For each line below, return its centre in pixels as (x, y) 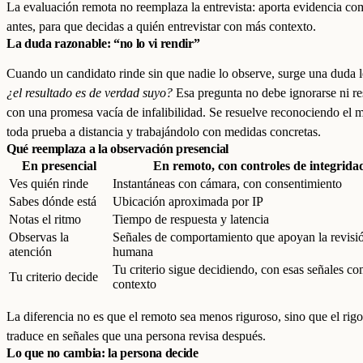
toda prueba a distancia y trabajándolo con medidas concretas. (164, 132)
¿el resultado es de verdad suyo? (90, 93)
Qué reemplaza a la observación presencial (117, 149)
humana (133, 252)
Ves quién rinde (49, 184)
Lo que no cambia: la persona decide (102, 353)
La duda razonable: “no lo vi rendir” (103, 43)
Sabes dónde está (53, 201)
